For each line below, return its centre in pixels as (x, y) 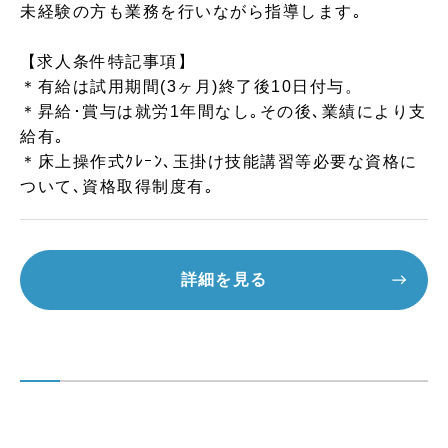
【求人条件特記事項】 (108, 61)
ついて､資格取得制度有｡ (117, 186)
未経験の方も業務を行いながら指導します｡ (191, 11)
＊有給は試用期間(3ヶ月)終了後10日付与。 (191, 86)
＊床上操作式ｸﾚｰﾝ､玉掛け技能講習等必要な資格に (219, 161)
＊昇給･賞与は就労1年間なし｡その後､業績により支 (223, 111)
